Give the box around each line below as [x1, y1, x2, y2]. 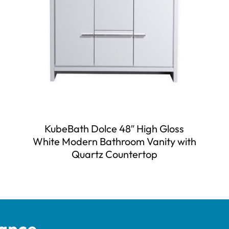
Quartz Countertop [71, 147, 157, 161]
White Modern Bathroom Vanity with [32, 134, 196, 148]
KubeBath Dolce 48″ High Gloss [44, 122, 185, 135]
